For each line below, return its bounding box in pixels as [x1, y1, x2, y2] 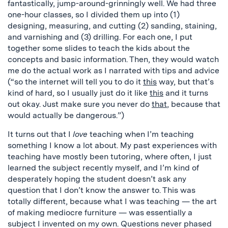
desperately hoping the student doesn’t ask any [8, 174, 186, 184]
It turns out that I [8, 129, 73, 139]
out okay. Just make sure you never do [8, 99, 152, 109]
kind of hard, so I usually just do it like [8, 88, 150, 98]
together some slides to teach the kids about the [8, 43, 190, 53]
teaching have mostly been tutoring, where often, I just [8, 151, 212, 161]
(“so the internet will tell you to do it [8, 76, 143, 87]
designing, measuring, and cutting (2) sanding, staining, [8, 20, 217, 31]
